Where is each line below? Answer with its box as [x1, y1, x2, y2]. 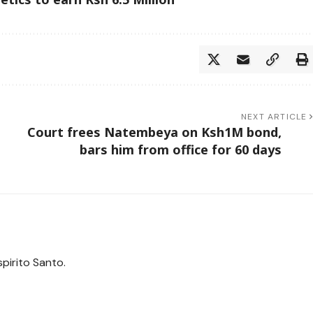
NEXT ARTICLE [241, 111, 307, 123]
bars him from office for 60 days [79, 141, 282, 159]
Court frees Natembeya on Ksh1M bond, [27, 124, 282, 141]
